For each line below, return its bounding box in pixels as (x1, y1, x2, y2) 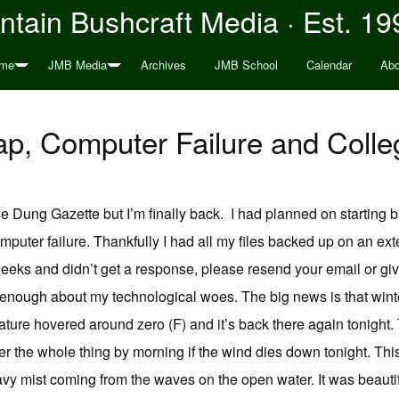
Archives (140, 56, 186, 73)
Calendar (305, 56, 352, 73)
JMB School (214, 56, 278, 73)
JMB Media (47, 56, 107, 73)
